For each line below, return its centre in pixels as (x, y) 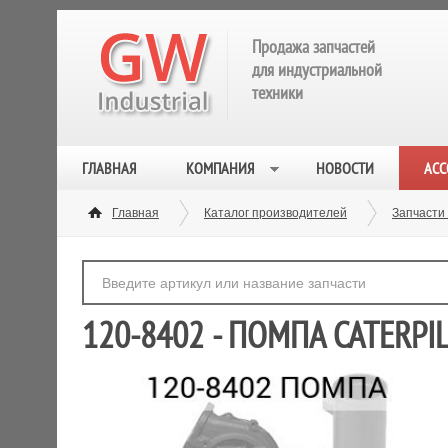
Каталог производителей (275, 213)
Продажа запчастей (313, 46)
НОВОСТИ (345, 168)
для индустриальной (317, 69)
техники (277, 92)
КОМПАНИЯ (220, 168)
